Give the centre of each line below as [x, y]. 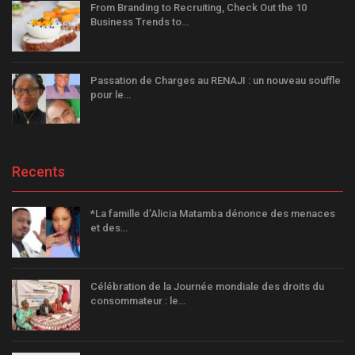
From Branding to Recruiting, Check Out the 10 [198, 8]
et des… [109, 228]
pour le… [111, 94]
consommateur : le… [138, 300]
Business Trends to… [139, 22]
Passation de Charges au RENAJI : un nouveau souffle [216, 80]
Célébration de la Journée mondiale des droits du [207, 286]
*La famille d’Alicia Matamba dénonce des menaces [213, 214]
